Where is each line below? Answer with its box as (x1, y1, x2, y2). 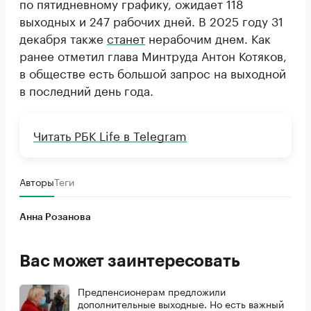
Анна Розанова (19, 212, 91, 223)
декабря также (19, 28, 107, 47)
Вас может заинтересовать (19, 253, 240, 270)
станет (107, 28, 145, 47)
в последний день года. (19, 81, 153, 99)
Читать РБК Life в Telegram (33, 126, 187, 144)
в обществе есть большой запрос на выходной (19, 63, 286, 82)
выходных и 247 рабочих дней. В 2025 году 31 (19, 11, 283, 30)
